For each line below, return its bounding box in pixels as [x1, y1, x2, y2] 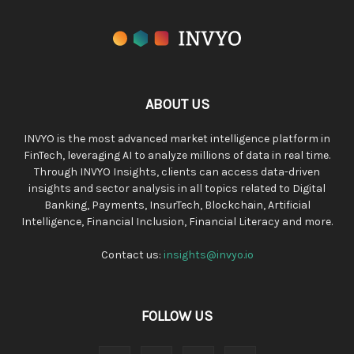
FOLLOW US [141, 307, 213, 325]
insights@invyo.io [163, 247, 254, 262]
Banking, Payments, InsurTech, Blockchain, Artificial [43, 198, 311, 212]
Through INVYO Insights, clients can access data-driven [34, 164, 320, 179]
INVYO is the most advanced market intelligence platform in [24, 131, 330, 145]
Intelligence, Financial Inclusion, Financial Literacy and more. [21, 214, 333, 228]
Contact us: [100, 247, 164, 262]
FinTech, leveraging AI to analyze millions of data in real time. [24, 148, 330, 162]
